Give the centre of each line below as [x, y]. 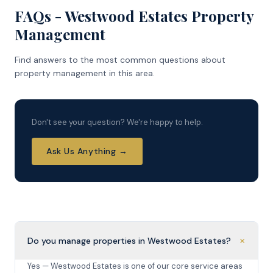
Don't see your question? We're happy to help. [117, 122]
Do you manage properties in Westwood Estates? [129, 240]
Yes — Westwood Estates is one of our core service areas [135, 266]
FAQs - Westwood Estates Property [134, 16]
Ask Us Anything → [87, 151]
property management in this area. [85, 73]
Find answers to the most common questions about [120, 60]
